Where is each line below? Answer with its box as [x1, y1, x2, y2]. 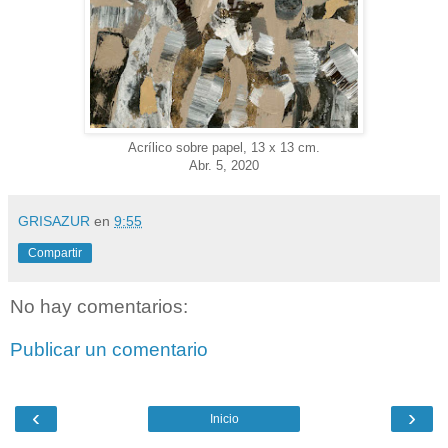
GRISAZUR [18, 212, 90, 229]
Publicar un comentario [10, 339, 208, 361]
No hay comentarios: [10, 295, 188, 317]
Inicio [209, 411, 239, 426]
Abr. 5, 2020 [189, 157, 259, 173]
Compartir [28, 245, 82, 260]
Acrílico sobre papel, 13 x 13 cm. [128, 139, 320, 155]
